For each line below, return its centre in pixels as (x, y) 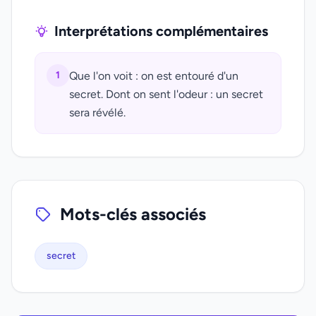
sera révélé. (97, 113)
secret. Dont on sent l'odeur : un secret (166, 94)
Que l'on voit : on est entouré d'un (154, 76)
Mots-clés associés (133, 214)
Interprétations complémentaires (161, 31)
